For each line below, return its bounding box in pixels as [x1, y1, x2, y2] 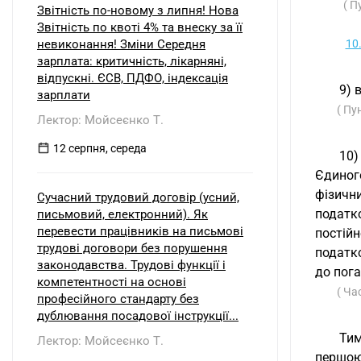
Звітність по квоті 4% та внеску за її [37, 20, 243, 35]
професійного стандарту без [37, 292, 199, 306]
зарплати [37, 88, 90, 102]
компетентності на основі [37, 275, 186, 289]
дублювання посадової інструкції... [37, 309, 239, 323]
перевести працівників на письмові [37, 224, 243, 239]
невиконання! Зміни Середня [37, 37, 205, 52]
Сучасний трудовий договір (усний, [37, 190, 239, 205]
